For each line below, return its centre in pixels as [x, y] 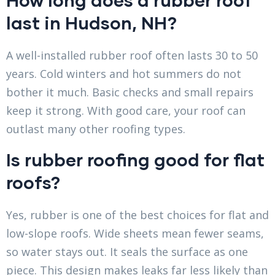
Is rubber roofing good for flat [135, 160]
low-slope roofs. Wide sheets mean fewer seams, [135, 234]
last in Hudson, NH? [91, 23]
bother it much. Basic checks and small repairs [130, 92]
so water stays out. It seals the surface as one [127, 252]
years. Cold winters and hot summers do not [124, 74]
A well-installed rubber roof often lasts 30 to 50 [132, 56]
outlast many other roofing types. [96, 129]
